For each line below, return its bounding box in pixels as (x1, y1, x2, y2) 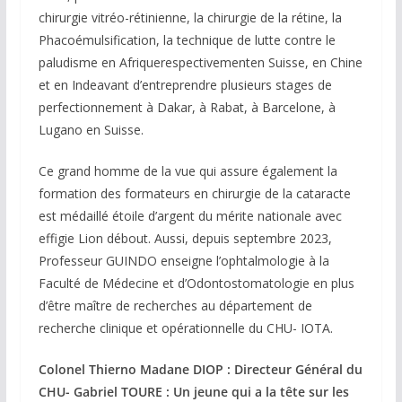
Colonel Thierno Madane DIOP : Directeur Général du (38, 361, 363, 379)
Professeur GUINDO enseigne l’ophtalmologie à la (38, 252, 329, 270)
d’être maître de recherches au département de (38, 297, 312, 315)
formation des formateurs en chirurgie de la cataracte (38, 185, 351, 203)
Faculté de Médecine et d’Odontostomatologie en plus (38, 275, 354, 293)
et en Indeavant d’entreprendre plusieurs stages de (38, 76, 332, 94)
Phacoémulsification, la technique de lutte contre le (38, 31, 336, 49)
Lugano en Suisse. (38, 121, 144, 139)
